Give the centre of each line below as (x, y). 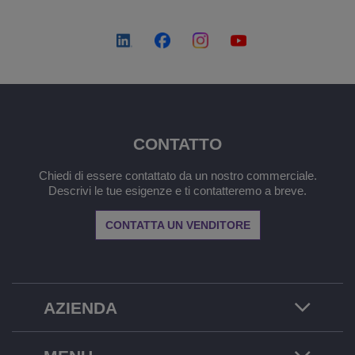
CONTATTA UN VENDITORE (177, 225)
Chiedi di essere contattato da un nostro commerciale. (177, 175)
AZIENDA (80, 307)
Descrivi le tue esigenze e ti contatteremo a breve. (177, 190)
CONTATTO (177, 143)
